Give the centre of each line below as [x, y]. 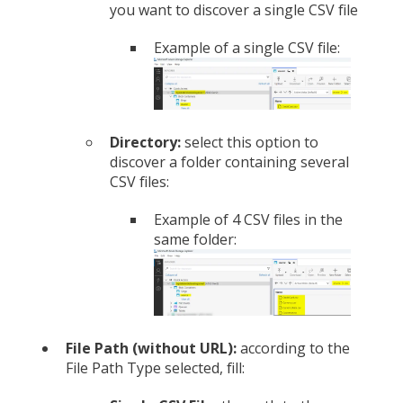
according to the [295, 349]
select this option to [250, 142]
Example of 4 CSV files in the [248, 219]
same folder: [195, 239]
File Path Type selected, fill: [155, 368]
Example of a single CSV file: [247, 48]
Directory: [145, 142]
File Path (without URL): [153, 349]
